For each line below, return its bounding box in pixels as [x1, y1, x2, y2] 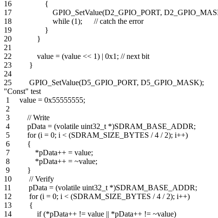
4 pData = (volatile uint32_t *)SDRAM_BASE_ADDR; [4, 122, 196, 130]
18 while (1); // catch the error [4, 17, 144, 25]
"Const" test [4, 87, 41, 95]
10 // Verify [4, 174, 54, 183]
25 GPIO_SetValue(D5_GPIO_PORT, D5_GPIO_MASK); [4, 78, 212, 87]
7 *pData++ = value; [4, 148, 93, 157]
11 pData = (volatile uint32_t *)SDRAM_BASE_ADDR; [4, 183, 197, 192]
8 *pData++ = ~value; [4, 157, 97, 165]
